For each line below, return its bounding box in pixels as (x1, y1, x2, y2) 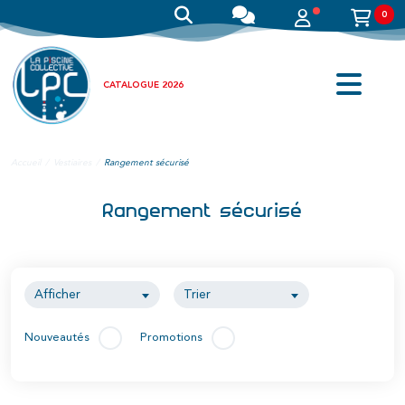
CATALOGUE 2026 (103, 80, 184, 90)
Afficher (33, 288, 80, 302)
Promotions (140, 332, 202, 344)
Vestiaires (53, 158, 91, 168)
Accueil (11, 158, 41, 168)
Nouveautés (24, 332, 89, 344)
